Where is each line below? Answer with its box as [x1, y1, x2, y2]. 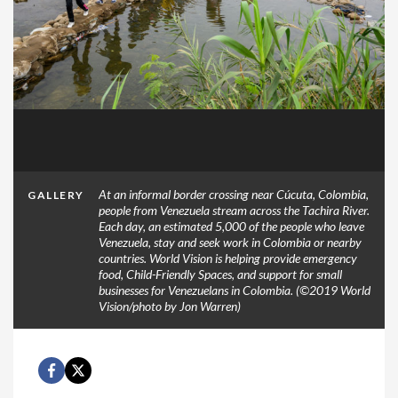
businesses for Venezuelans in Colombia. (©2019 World [98, 283, 370, 298]
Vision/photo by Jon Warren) [98, 298, 241, 314]
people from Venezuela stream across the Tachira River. [98, 203, 370, 218]
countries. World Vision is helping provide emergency [98, 251, 357, 266]
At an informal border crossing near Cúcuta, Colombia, [98, 187, 369, 202]
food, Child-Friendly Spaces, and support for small [98, 267, 342, 282]
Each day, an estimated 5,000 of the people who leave [98, 219, 364, 234]
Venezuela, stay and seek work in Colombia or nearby [98, 235, 362, 250]
